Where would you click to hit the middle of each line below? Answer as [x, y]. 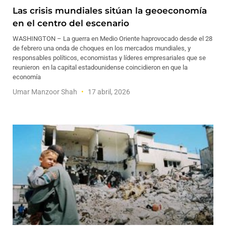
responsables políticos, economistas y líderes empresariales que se [109, 58]
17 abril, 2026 [108, 92]
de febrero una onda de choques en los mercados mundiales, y [102, 48]
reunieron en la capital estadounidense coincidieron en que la [100, 67]
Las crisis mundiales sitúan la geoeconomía [110, 11]
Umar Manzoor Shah [46, 92]
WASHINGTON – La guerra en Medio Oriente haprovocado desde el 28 [112, 39]
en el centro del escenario [72, 23]
